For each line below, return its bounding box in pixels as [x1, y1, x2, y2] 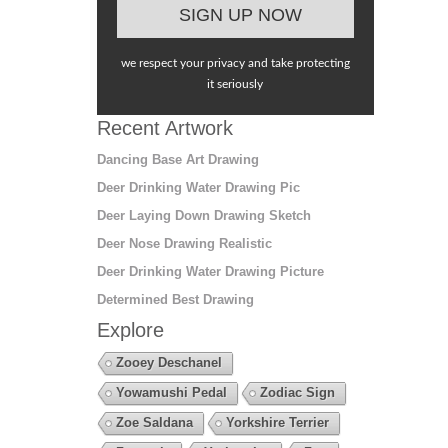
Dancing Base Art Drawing [96, 151, 259, 167]
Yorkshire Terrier [225, 414, 329, 430]
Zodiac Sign [259, 384, 335, 400]
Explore [96, 318, 164, 341]
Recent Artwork [96, 116, 233, 139]
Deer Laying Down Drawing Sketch [96, 207, 311, 223]
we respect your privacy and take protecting [120, 56, 350, 69]
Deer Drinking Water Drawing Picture [96, 263, 324, 279]
